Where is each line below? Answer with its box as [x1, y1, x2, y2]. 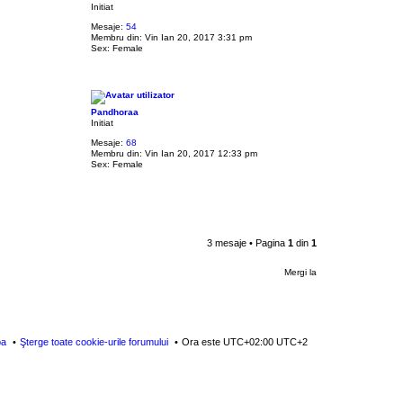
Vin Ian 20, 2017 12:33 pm [141, 148, 257, 158]
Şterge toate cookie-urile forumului [20, 336, 168, 347]
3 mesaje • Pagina [207, 237, 288, 248]
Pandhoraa [90, 106, 139, 117]
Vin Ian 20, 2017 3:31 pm [141, 31, 252, 42]
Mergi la [284, 267, 317, 278]
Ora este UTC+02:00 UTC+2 [182, 336, 308, 347]
